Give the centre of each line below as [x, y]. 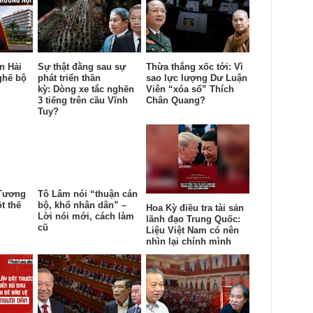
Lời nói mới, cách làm [86, 216]
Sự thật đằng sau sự [82, 66]
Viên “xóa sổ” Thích [190, 89]
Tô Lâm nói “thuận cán [88, 194]
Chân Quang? [176, 100]
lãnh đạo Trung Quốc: [193, 219]
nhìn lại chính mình [189, 241]
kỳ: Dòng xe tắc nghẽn [86, 89]
